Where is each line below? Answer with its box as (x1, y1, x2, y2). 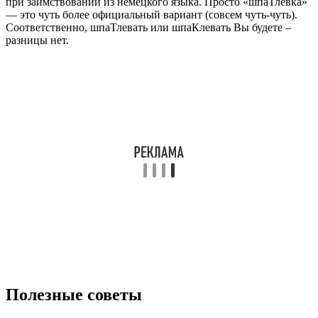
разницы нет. (6, 34, 69, 47)
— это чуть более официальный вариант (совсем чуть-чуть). (6, 9, 297, 21)
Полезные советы (6, 285, 142, 305)
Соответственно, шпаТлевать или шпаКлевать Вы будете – (6, 21, 291, 34)
